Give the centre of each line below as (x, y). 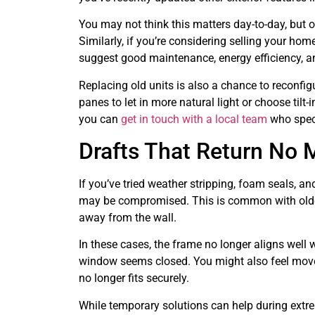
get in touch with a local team (194, 119)
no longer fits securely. (134, 278)
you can (100, 119)
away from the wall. (128, 217)
